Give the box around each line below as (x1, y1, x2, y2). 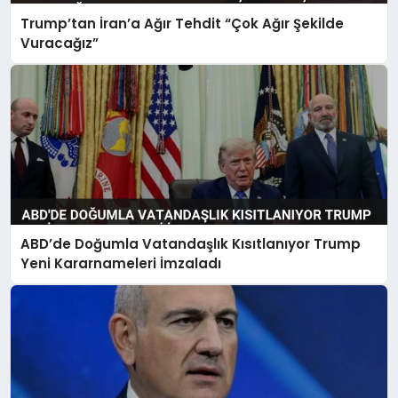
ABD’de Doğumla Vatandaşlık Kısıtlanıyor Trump (20, 235, 362, 254)
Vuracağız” (20, 33, 99, 52)
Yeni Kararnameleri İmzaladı (20, 254, 222, 274)
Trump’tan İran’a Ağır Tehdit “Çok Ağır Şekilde (20, 13, 345, 33)
